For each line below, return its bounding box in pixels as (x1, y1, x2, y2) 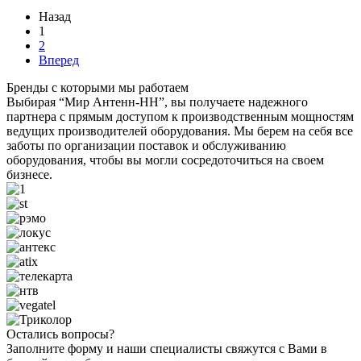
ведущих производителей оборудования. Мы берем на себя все (6, 123, 353, 138)
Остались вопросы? (6, 326, 114, 341)
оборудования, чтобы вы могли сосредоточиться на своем (6, 152, 324, 167)
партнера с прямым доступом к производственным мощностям (6, 109, 354, 123)
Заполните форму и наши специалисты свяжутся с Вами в (6, 341, 327, 355)
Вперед (39, 52, 79, 67)
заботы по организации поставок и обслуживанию (6, 138, 286, 152)
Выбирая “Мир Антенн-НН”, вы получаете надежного (6, 94, 308, 109)
